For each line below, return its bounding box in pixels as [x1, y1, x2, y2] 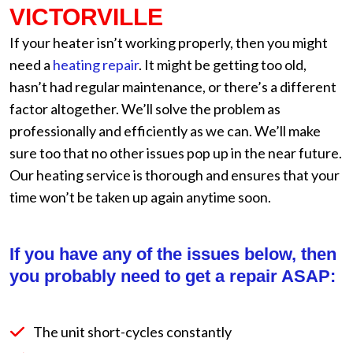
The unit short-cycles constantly [33, 323, 232, 340]
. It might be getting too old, [139, 56, 307, 73]
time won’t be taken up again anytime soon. [9, 188, 271, 206]
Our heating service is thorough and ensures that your [9, 166, 340, 184]
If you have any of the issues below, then [9, 244, 336, 264]
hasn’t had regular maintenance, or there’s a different [9, 78, 336, 95]
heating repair [53, 56, 139, 73]
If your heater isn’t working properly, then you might [9, 34, 328, 51]
